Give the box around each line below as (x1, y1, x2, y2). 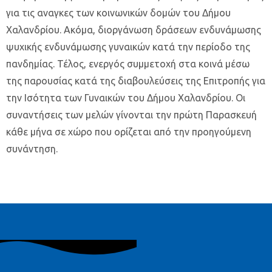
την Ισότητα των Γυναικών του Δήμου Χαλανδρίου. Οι (6, 92, 245, 103)
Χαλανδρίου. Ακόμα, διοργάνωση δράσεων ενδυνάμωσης (6, 24, 261, 35)
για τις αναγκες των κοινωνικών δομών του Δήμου (6, 7, 231, 18)
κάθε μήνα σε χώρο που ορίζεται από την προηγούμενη (6, 126, 251, 137)
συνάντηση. (6, 143, 58, 154)
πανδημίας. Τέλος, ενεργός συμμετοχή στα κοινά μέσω (6, 58, 250, 69)
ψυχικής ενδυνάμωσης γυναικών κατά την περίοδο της (6, 41, 250, 52)
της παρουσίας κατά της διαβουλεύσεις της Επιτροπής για (6, 75, 265, 86)
